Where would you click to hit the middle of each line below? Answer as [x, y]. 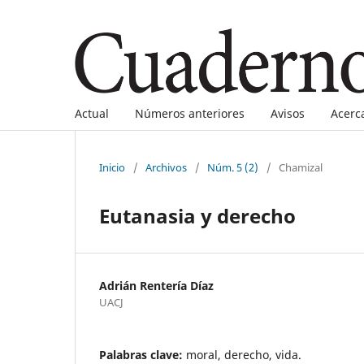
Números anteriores [190, 113]
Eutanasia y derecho [197, 215]
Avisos [288, 113]
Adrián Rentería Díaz [156, 285]
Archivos [166, 167]
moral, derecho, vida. [244, 354]
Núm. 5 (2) [233, 167]
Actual [92, 113]
